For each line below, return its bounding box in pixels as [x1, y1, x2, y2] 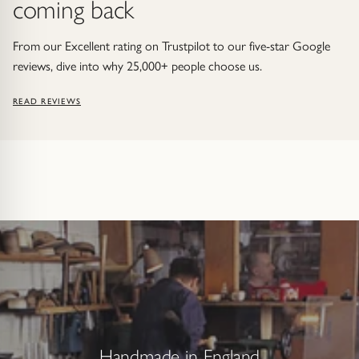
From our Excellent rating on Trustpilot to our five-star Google [13, 38, 330, 54]
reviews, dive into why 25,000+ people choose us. [13, 58, 262, 74]
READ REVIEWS [13, 95, 82, 107]
